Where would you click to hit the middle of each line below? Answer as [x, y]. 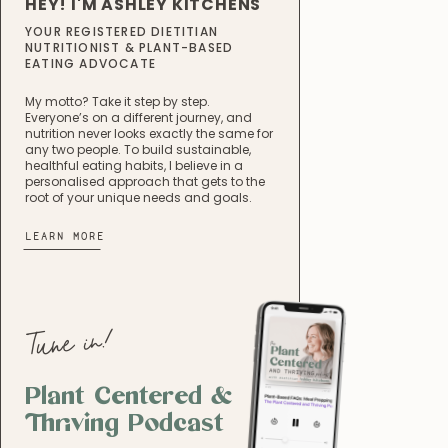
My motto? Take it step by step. [117, 101]
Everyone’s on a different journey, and [138, 117]
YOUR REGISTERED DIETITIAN [121, 31]
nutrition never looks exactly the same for [149, 133]
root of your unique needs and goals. [138, 197]
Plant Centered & [129, 396]
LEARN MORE [65, 236]
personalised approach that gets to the [145, 181]
